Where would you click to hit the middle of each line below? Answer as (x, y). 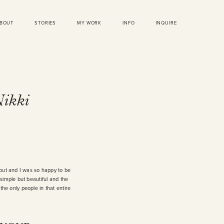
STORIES (45, 23)
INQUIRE (166, 23)
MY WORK (89, 23)
